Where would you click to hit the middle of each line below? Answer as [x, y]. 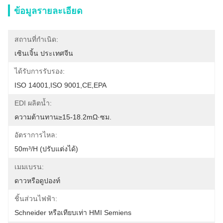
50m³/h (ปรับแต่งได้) [46, 149]
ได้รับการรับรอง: [40, 71]
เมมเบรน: [29, 167]
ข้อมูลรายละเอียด [48, 11]
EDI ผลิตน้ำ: [33, 103]
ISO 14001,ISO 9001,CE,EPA [60, 85]
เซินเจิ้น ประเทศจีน [44, 53]
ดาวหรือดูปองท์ [37, 181]
